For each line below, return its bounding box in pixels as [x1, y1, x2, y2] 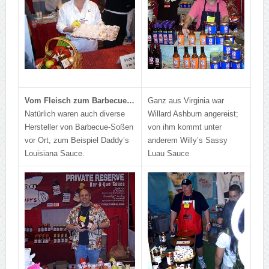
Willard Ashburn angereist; [147, 109, 238, 119]
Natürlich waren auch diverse [24, 109, 125, 119]
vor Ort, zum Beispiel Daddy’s [24, 136, 129, 145]
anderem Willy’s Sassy [147, 136, 228, 145]
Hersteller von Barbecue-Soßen [24, 122, 133, 132]
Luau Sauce [147, 149, 189, 159]
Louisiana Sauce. [24, 149, 85, 159]
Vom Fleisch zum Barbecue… [24, 96, 134, 106]
